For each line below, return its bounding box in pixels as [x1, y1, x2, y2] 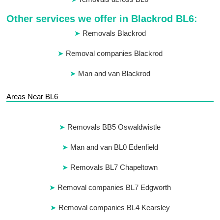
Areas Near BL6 [6, 92, 58, 101]
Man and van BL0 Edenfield [70, 143, 158, 152]
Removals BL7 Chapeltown [70, 163, 158, 172]
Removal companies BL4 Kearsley [58, 203, 170, 212]
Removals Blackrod [82, 29, 146, 38]
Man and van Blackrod [78, 69, 150, 78]
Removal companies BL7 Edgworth [57, 183, 171, 192]
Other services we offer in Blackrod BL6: [6, 13, 198, 25]
